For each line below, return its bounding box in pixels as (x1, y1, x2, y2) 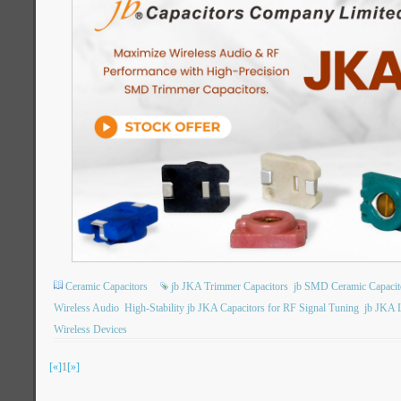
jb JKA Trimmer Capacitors (171, 280, 288, 293)
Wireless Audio (54, 302, 119, 314)
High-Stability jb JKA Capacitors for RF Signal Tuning (124, 302, 359, 314)
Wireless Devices (54, 323, 127, 336)
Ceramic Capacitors (65, 280, 148, 293)
